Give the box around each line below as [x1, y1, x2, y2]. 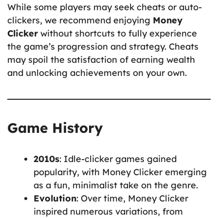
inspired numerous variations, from [34, 205, 183, 217]
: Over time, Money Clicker [76, 192, 188, 204]
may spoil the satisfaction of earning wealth [7, 54, 195, 65]
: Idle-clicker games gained [59, 153, 177, 164]
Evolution [34, 192, 76, 204]
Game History [7, 119, 103, 136]
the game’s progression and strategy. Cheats [7, 40, 199, 52]
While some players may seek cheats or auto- [7, 1, 202, 13]
